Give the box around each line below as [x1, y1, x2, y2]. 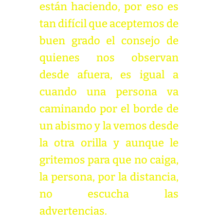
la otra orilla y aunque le [39, 136, 179, 149]
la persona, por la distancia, [39, 170, 179, 183]
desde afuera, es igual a [39, 68, 179, 81]
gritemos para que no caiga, [39, 153, 179, 166]
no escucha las [39, 187, 179, 200]
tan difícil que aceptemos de [39, 17, 179, 30]
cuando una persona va [39, 85, 179, 98]
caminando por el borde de [39, 102, 179, 115]
